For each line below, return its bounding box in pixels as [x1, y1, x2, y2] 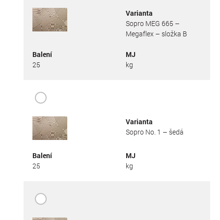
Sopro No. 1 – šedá [125, 127, 184, 137]
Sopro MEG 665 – [125, 18, 180, 28]
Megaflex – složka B [125, 28, 187, 38]
